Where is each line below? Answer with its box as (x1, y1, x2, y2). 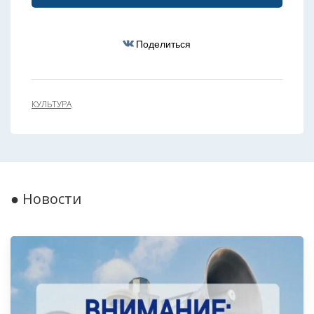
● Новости (11, 189, 81, 208)
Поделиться (136, 36, 191, 50)
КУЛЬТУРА (32, 98, 71, 111)
